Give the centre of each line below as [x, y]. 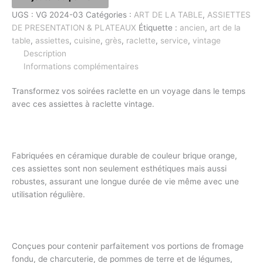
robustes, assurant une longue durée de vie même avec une [125, 182]
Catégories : [110, 14]
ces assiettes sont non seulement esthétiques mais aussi [119, 169]
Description [45, 53]
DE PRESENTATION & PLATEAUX [74, 27]
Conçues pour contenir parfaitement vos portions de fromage [128, 246]
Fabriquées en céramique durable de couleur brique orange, [124, 156]
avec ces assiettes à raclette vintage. [84, 104]
